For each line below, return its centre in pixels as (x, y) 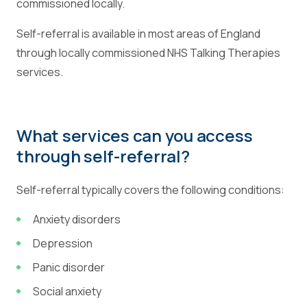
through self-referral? (103, 156)
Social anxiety (67, 291)
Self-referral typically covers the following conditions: (150, 190)
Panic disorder (69, 267)
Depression (63, 243)
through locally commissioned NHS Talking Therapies (148, 53)
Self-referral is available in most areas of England (138, 34)
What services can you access (135, 135)
